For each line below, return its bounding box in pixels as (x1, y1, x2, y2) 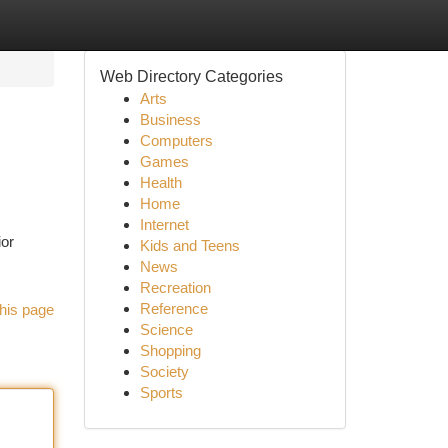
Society (139, 363, 189, 380)
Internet (139, 216, 189, 233)
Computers (139, 132, 213, 149)
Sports (139, 384, 183, 401)
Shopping (139, 342, 201, 359)
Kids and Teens (139, 237, 240, 254)
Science (139, 321, 193, 338)
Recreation (139, 279, 211, 296)
